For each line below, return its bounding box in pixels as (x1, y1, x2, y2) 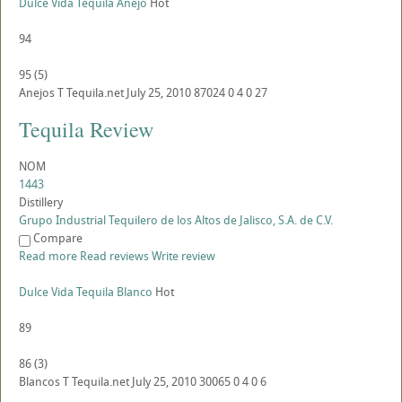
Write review (152, 248, 215, 265)
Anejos (19, 84, 55, 101)
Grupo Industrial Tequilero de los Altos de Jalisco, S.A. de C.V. (19, 212, 333, 229)
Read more (19, 248, 77, 265)
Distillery (19, 194, 63, 211)
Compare (33, 230, 83, 247)
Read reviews (80, 248, 149, 265)
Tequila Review (19, 115, 153, 144)
